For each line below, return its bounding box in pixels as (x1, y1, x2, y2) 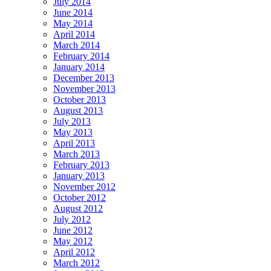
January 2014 (53, 61, 105, 72)
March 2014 (53, 39, 100, 50)
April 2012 (53, 246, 95, 257)
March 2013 (53, 148, 100, 159)
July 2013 (53, 116, 91, 126)
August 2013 (53, 105, 103, 116)
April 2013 (53, 137, 95, 148)
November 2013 (53, 83, 116, 94)
